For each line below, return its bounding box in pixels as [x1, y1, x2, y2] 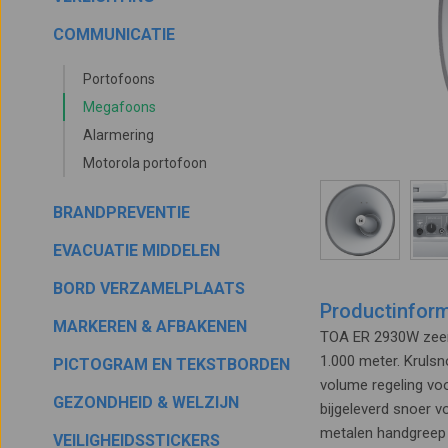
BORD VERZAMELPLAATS [53, 279, 246, 298]
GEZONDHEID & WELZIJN [53, 393, 240, 412]
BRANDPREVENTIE [53, 203, 191, 222]
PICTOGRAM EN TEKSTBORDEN [53, 355, 291, 374]
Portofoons [83, 71, 156, 87]
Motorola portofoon [83, 155, 208, 171]
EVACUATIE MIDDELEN [53, 241, 221, 260]
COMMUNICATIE [53, 25, 176, 44]
